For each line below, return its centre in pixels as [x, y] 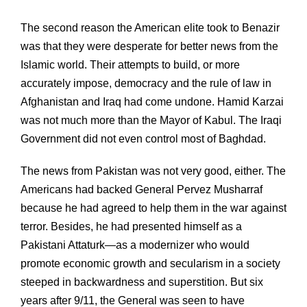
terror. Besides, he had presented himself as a [131, 226]
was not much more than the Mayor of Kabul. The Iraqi [151, 120]
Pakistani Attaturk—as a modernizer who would [135, 245]
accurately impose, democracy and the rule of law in [146, 83]
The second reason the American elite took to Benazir [150, 27]
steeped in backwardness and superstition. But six [142, 282]
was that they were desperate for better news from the [149, 46]
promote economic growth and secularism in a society [150, 263]
